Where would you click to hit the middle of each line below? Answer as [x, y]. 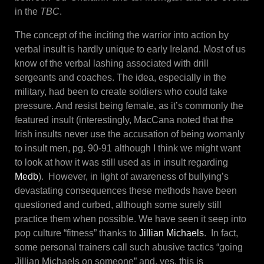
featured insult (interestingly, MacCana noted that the [124, 120]
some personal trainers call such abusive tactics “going [129, 247]
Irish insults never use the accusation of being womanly [130, 134]
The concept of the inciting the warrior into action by [122, 35]
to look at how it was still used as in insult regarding [121, 163]
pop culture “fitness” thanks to [77, 233]
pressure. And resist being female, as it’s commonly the [129, 106]
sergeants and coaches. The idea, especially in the [121, 78]
